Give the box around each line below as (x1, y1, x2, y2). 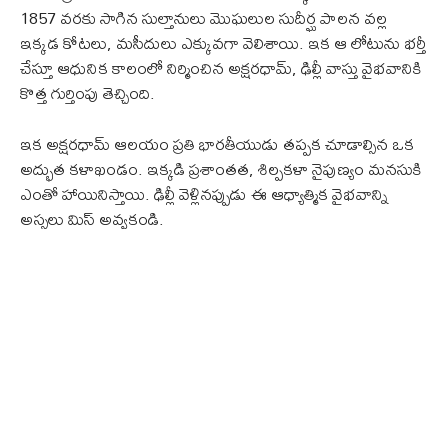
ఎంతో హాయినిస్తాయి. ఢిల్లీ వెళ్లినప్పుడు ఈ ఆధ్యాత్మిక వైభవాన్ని (20, 176, 388, 210)
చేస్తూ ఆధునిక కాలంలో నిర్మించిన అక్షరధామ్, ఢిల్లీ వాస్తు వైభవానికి (20, 50, 422, 84)
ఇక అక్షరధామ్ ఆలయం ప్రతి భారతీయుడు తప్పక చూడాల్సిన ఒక (20, 126, 414, 160)
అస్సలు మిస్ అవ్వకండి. (20, 201, 164, 235)
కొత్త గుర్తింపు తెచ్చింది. (20, 75, 155, 109)
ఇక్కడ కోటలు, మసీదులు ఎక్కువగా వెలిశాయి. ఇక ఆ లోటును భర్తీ (20, 25, 426, 59)
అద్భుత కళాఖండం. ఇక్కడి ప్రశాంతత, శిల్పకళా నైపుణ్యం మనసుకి (20, 151, 422, 185)
